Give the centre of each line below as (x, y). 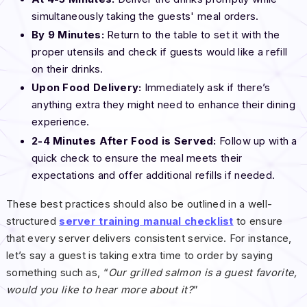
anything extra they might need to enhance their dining (163, 105)
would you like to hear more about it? (99, 290)
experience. (60, 122)
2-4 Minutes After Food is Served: (125, 141)
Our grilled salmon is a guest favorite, (202, 272)
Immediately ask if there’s (206, 88)
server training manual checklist (146, 221)
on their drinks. (67, 70)
